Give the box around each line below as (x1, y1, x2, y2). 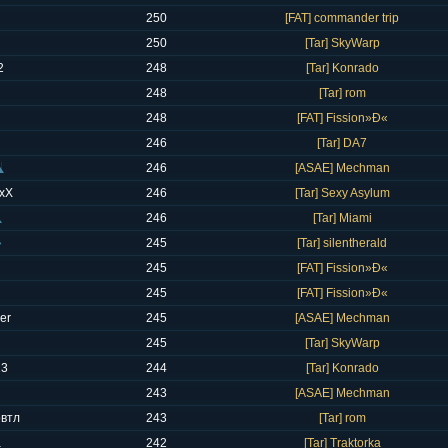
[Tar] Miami (312, 211, 372, 225)
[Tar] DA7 (317, 136, 367, 150)
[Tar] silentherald (297, 236, 387, 250)
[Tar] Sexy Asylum (294, 186, 390, 200)
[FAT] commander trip (285, 11, 399, 25)
